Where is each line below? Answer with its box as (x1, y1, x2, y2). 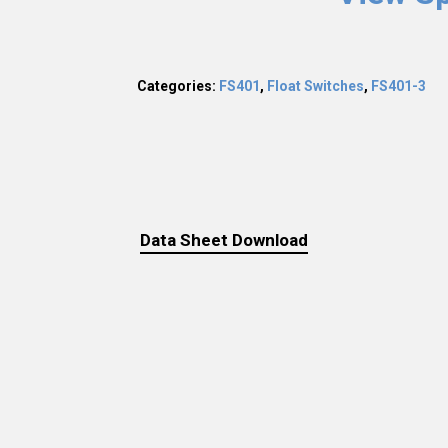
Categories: (136, 77, 219, 94)
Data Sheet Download (140, 229, 308, 250)
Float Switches (266, 77, 364, 94)
